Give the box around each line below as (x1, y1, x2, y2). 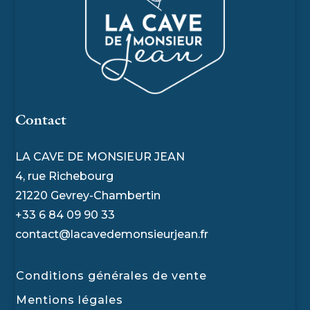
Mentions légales (16, 293, 124, 307)
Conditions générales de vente (16, 268, 208, 282)
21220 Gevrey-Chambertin (15, 188, 161, 202)
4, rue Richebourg (15, 169, 114, 183)
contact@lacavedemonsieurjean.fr (15, 227, 209, 241)
